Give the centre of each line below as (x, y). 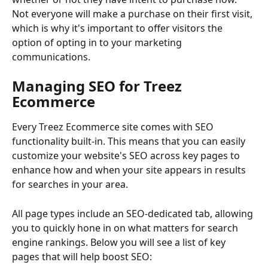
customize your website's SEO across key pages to (127, 156)
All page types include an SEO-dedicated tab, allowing (134, 213)
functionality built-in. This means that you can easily (130, 141)
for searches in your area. (70, 185)
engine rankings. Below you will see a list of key (120, 242)
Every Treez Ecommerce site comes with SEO (114, 127)
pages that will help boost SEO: (82, 256)
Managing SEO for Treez (99, 86)
